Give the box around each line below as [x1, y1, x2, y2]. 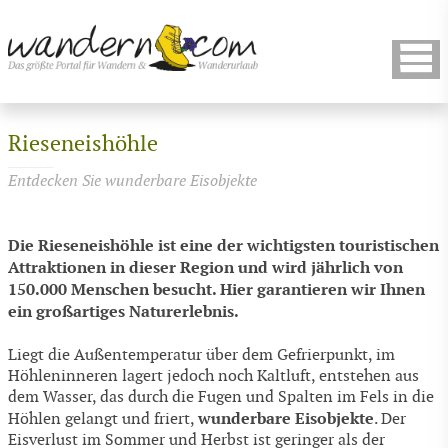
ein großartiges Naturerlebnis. [8, 301, 239, 323]
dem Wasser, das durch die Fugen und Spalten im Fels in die [8, 387, 434, 407]
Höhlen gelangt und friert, [8, 409, 198, 429]
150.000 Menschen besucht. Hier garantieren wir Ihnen [8, 279, 425, 301]
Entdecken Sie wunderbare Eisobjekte [8, 171, 257, 191]
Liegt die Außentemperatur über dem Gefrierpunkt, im [8, 345, 395, 365]
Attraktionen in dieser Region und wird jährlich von [8, 257, 403, 279]
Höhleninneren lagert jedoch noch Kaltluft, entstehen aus [8, 366, 419, 386]
